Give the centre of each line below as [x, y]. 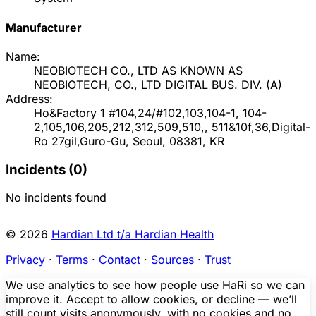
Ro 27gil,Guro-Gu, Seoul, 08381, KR [129, 141]
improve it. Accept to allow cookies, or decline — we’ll [151, 299]
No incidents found [56, 198]
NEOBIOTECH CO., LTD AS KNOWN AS [138, 70]
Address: [29, 98]
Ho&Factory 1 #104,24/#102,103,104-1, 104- [150, 113]
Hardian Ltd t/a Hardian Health [133, 235]
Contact [120, 260]
